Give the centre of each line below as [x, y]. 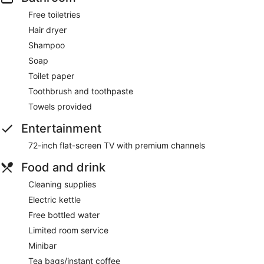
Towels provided [60, 107]
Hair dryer [47, 30]
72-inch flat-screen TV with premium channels [117, 146]
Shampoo [47, 45]
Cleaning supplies [62, 184]
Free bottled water [64, 215]
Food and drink [63, 168]
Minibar [42, 246]
